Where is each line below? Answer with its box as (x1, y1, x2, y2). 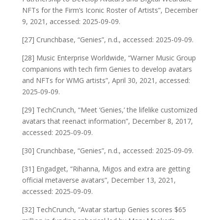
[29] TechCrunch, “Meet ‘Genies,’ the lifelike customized (22, 105, 197, 114)
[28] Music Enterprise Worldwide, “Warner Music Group (22, 53, 196, 62)
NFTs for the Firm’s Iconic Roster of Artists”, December (22, 5, 198, 15)
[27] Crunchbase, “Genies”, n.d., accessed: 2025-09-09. (22, 34, 193, 44)
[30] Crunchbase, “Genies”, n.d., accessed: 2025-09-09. (22, 145, 193, 155)
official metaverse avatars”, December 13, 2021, (22, 175, 176, 185)
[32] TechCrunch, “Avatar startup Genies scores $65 (22, 204, 186, 214)
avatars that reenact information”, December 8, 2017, (22, 116, 193, 126)
